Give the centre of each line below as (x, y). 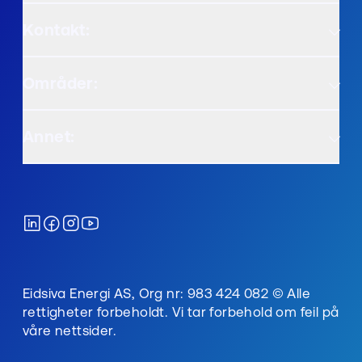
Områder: (61, 83)
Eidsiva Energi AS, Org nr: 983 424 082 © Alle (166, 293)
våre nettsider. (70, 330)
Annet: (49, 137)
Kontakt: (57, 30)
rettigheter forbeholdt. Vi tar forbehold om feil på (181, 312)
